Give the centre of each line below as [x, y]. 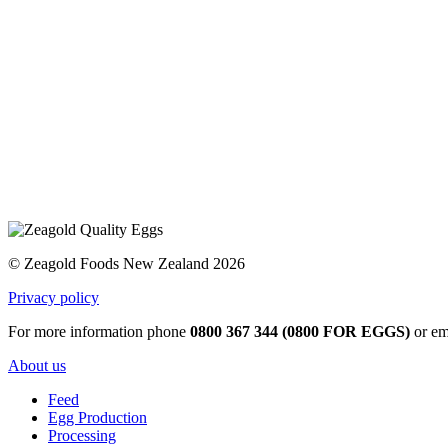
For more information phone [99, 331]
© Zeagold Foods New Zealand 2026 [126, 263]
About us [37, 365]
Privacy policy [53, 297]
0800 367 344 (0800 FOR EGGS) [300, 331]
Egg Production [97, 417]
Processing [82, 435]
